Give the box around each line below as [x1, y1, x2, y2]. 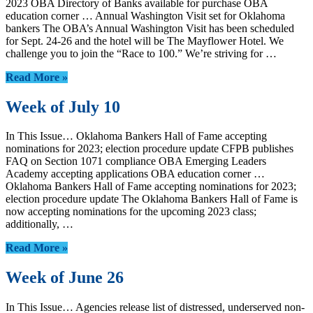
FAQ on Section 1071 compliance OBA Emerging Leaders [6, 155, 266, 168]
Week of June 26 [6, 268, 124, 287]
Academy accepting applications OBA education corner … [6, 168, 265, 180]
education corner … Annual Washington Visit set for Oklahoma [6, 9, 285, 22]
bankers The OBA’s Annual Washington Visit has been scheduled [6, 22, 294, 34]
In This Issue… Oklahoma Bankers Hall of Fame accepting [6, 130, 267, 143]
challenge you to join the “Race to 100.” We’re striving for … [6, 47, 277, 59]
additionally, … [6, 218, 73, 231]
